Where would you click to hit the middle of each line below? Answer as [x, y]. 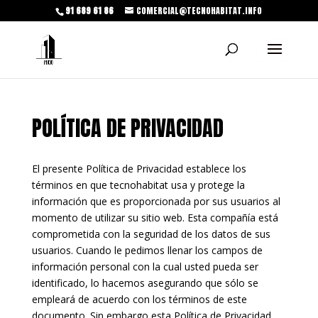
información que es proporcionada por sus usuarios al [156, 201]
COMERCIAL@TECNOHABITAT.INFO [199, 11]
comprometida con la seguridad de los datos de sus [151, 234]
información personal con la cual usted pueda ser [145, 267]
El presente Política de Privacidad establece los [139, 169]
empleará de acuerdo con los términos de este [139, 299]
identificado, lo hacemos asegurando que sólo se [145, 283]
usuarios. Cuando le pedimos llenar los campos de [147, 250]
